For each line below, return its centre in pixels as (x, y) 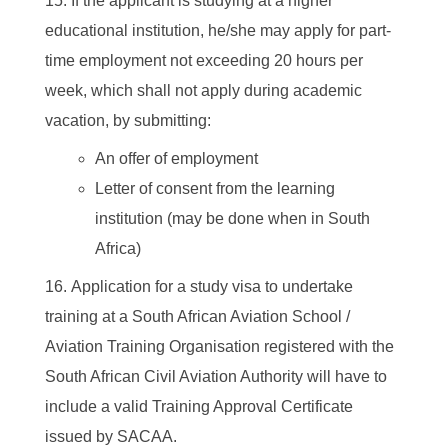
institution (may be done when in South (232, 219)
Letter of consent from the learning (214, 189)
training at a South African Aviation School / (197, 317)
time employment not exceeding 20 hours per (204, 61)
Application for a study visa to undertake (212, 287)
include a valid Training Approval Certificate (199, 407)
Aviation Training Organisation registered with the (219, 347)
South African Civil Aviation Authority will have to (216, 377)
